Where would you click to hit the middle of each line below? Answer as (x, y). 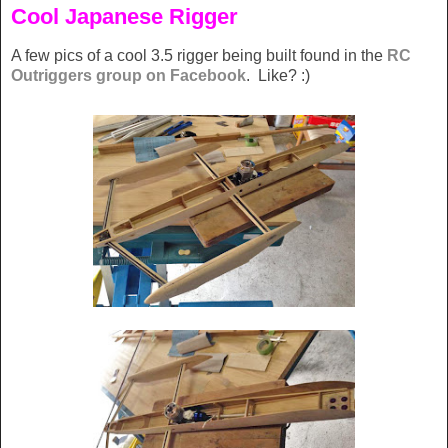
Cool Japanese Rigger (124, 17)
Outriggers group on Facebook (128, 76)
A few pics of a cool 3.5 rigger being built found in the (199, 56)
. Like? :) (278, 76)
